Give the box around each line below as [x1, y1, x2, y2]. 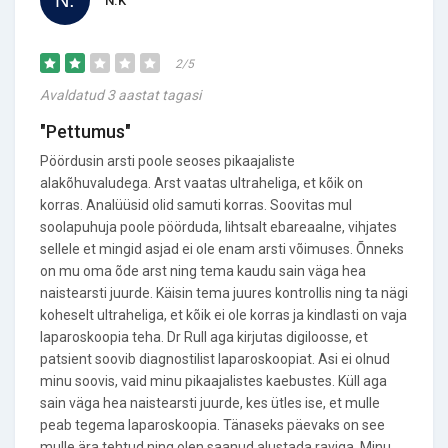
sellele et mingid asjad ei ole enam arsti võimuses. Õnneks [40, 241, 404, 257]
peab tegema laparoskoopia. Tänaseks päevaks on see [40, 417, 385, 433]
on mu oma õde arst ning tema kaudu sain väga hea [40, 263, 366, 279]
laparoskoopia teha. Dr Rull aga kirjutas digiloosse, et [40, 329, 368, 345]
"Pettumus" [40, 121, 131, 142]
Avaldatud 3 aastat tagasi [40, 87, 201, 103]
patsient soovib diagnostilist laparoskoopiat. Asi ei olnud [40, 351, 390, 367]
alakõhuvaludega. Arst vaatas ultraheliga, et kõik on [40, 175, 363, 191]
